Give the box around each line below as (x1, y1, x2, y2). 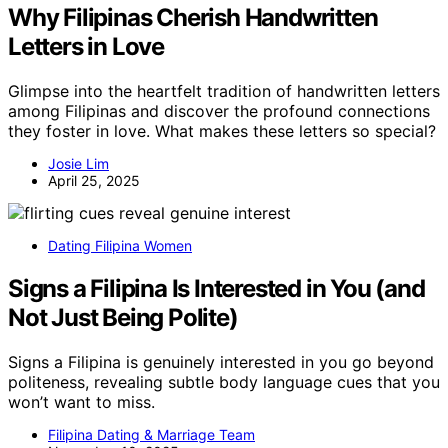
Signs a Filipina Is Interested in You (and (8, 273, 425, 303)
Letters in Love (8, 32, 165, 62)
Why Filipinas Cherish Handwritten (8, 3, 378, 33)
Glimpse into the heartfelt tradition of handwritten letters (8, 80, 440, 101)
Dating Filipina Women (48, 236, 192, 254)
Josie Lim (48, 154, 109, 172)
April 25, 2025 (48, 171, 140, 189)
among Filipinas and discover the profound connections (8, 100, 430, 121)
